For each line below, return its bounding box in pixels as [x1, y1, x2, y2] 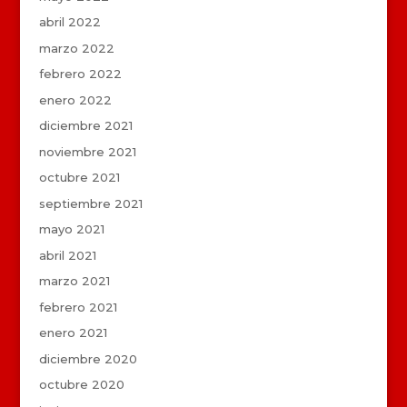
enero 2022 [38, 92, 112, 107]
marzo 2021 [38, 273, 110, 289]
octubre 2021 [38, 170, 120, 185]
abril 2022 [38, 15, 101, 30]
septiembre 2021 [38, 195, 143, 211]
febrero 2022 [38, 66, 122, 82]
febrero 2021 [38, 299, 117, 314]
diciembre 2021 [38, 118, 133, 134]
